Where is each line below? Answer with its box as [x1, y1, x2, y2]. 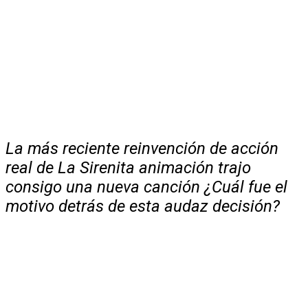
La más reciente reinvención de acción [5, 138, 278, 158]
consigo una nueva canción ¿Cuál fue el [5, 177, 287, 197]
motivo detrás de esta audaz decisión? [5, 196, 280, 216]
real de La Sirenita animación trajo [5, 157, 251, 177]
